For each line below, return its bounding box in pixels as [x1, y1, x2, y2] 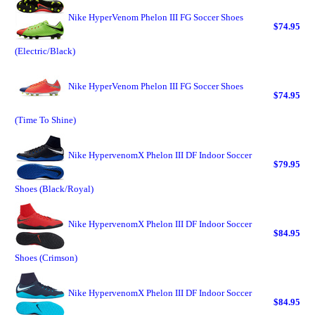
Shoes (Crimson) [15, 252, 77, 263]
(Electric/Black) [15, 46, 75, 56]
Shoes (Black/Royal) [15, 184, 94, 194]
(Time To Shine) [15, 115, 76, 125]
